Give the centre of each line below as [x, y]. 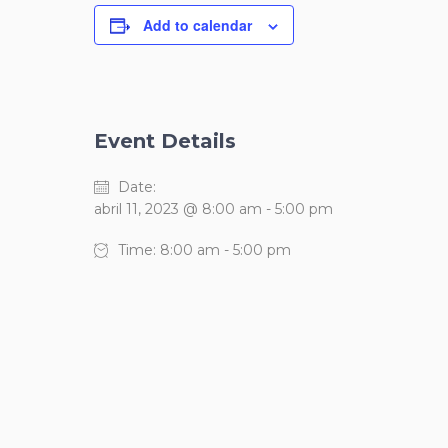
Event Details [165, 141]
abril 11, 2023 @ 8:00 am [178, 209]
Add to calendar [197, 25]
